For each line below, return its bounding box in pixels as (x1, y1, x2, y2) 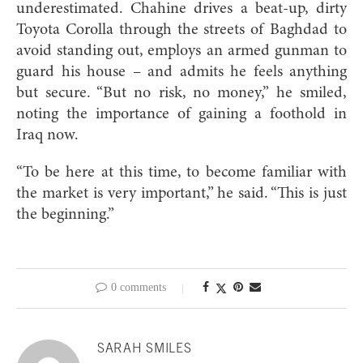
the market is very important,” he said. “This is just (16, 185, 347, 202)
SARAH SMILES (97, 340, 192, 355)
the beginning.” (16, 206, 114, 223)
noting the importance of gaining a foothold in (16, 105, 347, 122)
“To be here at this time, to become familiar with (16, 164, 347, 181)
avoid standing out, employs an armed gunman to (16, 42, 347, 59)
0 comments (111, 280, 166, 293)
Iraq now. (16, 126, 79, 143)
